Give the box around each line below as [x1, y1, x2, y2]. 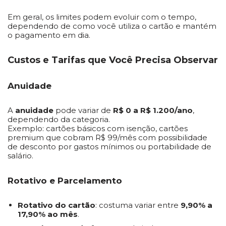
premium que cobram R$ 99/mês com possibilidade [8, 133, 207, 142]
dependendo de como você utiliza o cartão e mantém [8, 21, 216, 31]
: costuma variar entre [95, 200, 181, 210]
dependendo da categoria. [8, 115, 110, 124]
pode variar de [53, 105, 113, 115]
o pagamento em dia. [8, 30, 90, 40]
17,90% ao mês [18, 209, 78, 219]
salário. [8, 151, 33, 160]
